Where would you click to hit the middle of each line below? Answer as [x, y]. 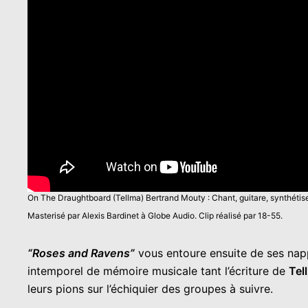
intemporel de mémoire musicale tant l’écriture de [158, 271]
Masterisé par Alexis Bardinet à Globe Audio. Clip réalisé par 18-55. [155, 215]
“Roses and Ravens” [81, 253]
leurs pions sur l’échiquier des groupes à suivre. [150, 288]
